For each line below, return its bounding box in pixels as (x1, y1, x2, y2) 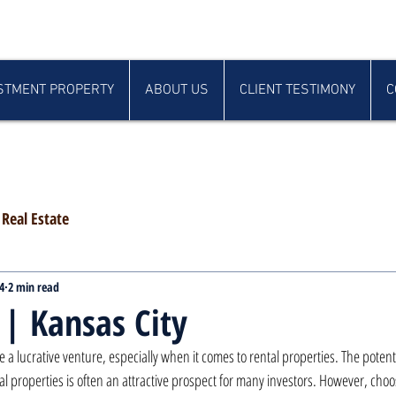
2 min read (8, 278, 59, 295)
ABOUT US (145, 81, 209, 99)
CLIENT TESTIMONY (240, 81, 355, 99)
